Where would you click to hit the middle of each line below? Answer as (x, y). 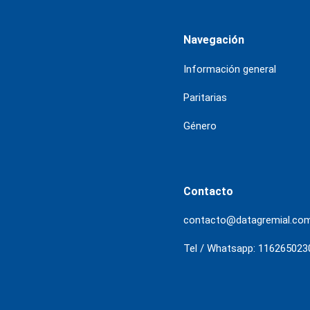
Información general (229, 70)
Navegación (213, 40)
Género (200, 126)
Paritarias (205, 97)
